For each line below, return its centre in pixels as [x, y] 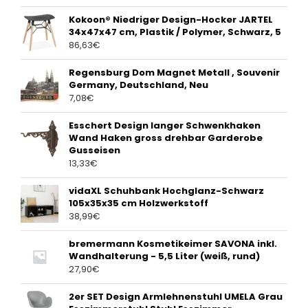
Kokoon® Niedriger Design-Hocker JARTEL [171, 20]
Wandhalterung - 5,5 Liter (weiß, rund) [164, 256]
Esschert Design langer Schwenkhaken [165, 126]
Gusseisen [95, 151]
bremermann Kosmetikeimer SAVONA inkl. [173, 244]
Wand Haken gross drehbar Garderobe [166, 138]
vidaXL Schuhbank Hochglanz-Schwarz [166, 191]
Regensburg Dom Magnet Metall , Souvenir [174, 73]
